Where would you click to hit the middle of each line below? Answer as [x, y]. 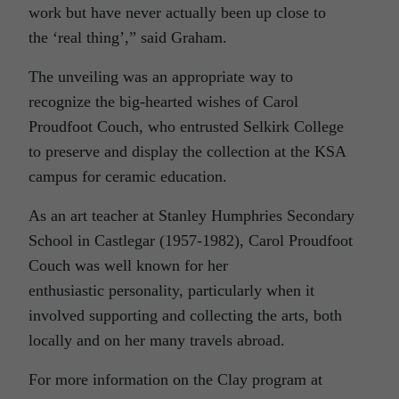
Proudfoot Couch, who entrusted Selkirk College [186, 126]
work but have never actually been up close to [177, 12]
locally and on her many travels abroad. [157, 340]
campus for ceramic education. [128, 176]
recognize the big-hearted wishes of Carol [163, 101]
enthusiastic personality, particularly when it [171, 290]
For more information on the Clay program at [175, 379]
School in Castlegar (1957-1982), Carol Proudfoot [191, 240]
